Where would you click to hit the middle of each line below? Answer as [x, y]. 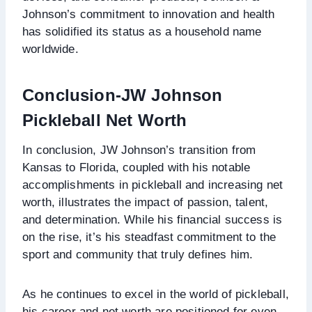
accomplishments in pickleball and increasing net [153, 185]
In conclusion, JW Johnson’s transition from [139, 150]
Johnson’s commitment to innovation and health [149, 14]
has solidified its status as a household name [142, 31]
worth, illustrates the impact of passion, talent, [146, 202]
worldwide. [50, 49]
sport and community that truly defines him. [138, 254]
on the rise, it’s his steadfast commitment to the [149, 237]
